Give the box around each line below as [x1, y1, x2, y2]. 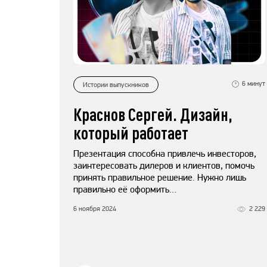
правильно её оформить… [73, 184, 176, 195]
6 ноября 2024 [73, 204, 116, 213]
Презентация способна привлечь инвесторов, [73, 148, 256, 160]
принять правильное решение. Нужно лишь [73, 172, 246, 184]
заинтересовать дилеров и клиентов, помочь [73, 160, 254, 172]
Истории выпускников [83, 80, 149, 89]
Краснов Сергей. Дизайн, [73, 104, 232, 125]
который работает [73, 122, 188, 144]
